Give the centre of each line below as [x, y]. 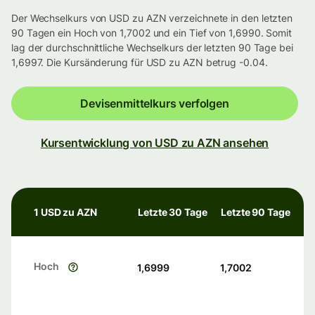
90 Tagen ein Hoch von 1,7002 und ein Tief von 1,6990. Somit [152, 33]
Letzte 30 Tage [173, 212]
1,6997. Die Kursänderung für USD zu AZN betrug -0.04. [140, 63]
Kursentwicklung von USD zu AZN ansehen [155, 143]
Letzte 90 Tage [256, 212]
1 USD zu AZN [65, 212]
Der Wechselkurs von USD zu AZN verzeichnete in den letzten [152, 18]
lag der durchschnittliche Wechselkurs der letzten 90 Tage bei [152, 48]
